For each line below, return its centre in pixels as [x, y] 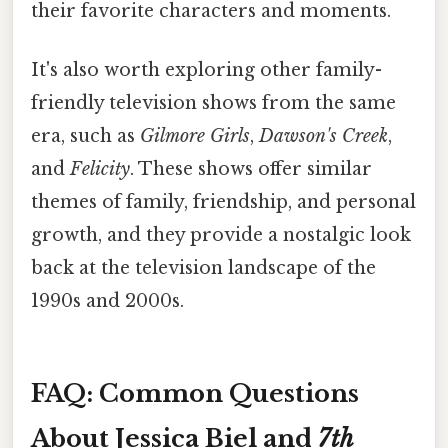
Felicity [100, 168]
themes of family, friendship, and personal [223, 201]
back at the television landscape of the [203, 267]
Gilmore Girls [195, 135]
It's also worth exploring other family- [206, 69]
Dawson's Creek [323, 135]
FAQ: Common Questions [195, 393]
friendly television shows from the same [213, 102]
